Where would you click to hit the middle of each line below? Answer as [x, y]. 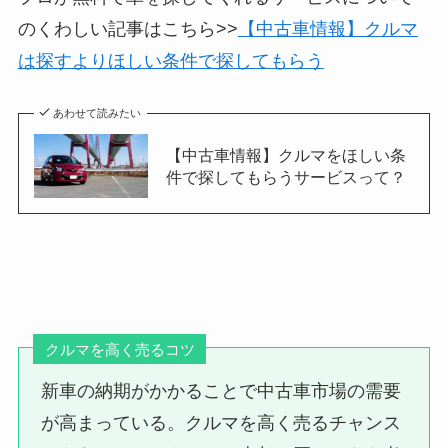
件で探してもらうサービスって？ [285, 176]
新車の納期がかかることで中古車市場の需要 [221, 391]
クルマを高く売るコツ [119, 349]
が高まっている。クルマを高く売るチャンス [221, 423]
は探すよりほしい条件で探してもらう [170, 60]
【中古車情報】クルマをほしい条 [285, 154]
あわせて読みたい [97, 112]
